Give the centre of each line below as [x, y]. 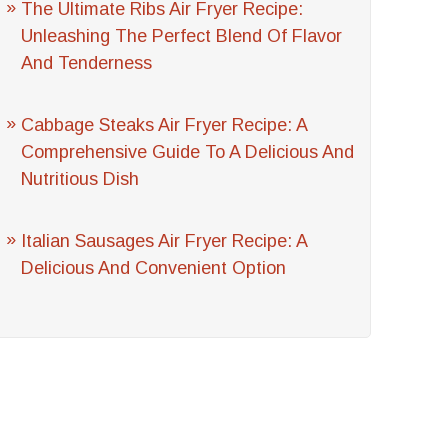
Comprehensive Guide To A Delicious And [188, 152]
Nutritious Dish [80, 179]
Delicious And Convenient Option [154, 268]
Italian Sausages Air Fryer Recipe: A [164, 241]
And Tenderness [87, 63]
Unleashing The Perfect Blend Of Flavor [182, 36]
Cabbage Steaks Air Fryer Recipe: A [164, 125]
